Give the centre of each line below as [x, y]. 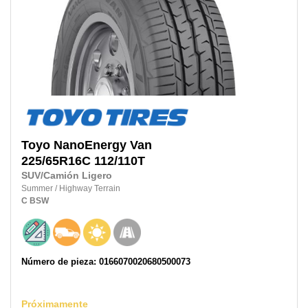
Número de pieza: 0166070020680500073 [106, 262]
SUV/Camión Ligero [67, 176]
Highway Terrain [90, 189]
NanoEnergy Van [103, 145]
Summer [38, 189]
